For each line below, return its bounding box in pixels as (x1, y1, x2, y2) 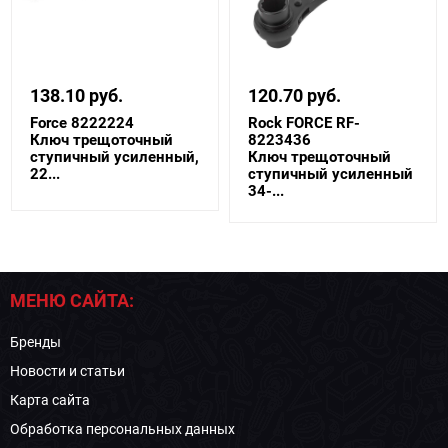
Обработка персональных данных (10, 421, 235, 437)
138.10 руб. (30, 85, 123, 106)
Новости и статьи (10, 363, 125, 379)
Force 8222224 (30, 114, 134, 132)
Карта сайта (10, 392, 90, 408)
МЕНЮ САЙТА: (10, 290, 134, 311)
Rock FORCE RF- (248, 114, 360, 132)
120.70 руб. (248, 85, 341, 106)
